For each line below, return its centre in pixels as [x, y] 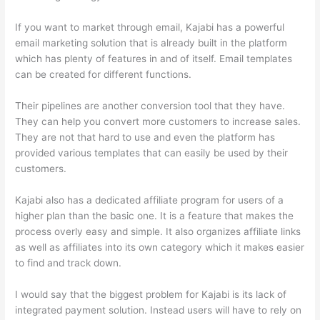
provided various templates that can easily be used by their [152, 152]
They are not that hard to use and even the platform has [145, 137]
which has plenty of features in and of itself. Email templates [154, 58]
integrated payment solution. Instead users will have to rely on [159, 310]
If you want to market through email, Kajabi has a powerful [150, 27]
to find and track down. [69, 262]
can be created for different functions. [104, 74]
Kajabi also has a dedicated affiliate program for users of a [150, 200]
